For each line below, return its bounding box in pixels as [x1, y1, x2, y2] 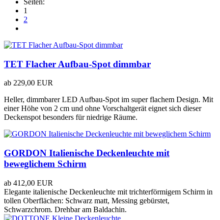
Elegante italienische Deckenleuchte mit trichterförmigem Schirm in [4, 187, 213, 196]
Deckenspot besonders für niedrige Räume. [4, 113, 137, 122]
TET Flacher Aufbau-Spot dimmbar [4, 58, 151, 69]
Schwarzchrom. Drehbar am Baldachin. [4, 205, 127, 214]
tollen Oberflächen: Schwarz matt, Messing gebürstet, [4, 196, 169, 205]
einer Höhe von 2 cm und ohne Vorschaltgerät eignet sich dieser [4, 104, 201, 113]
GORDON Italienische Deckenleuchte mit [4, 148, 169, 159]
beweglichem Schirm [4, 159, 86, 169]
